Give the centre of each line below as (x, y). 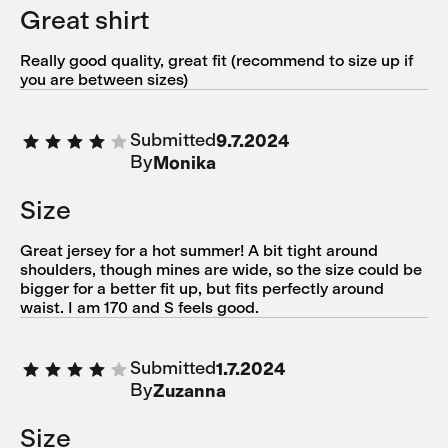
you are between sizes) (104, 79)
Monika (184, 162)
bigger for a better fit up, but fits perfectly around (202, 288)
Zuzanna (189, 390)
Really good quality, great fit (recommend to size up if (216, 60)
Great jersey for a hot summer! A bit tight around (199, 250)
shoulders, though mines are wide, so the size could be (221, 269)
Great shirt (84, 19)
